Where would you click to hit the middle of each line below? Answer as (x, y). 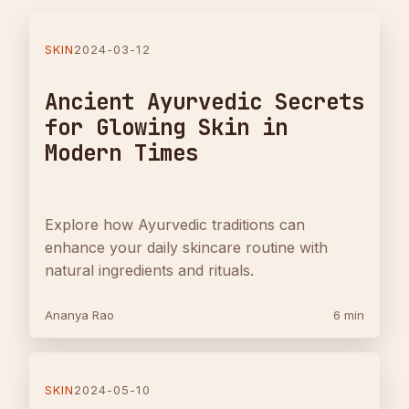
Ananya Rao (79, 315)
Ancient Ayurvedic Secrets (204, 102)
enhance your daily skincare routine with (186, 248)
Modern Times (121, 153)
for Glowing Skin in (166, 128)
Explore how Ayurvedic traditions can (175, 225)
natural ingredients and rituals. (149, 271)
